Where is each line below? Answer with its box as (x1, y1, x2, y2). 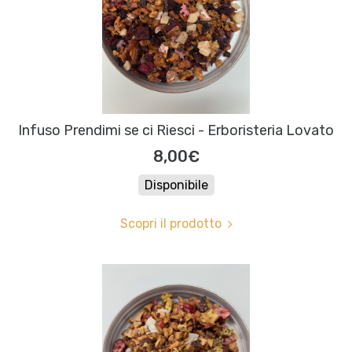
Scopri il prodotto (119, 216, 222, 232)
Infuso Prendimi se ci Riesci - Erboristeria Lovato (18, 122, 334, 140)
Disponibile (144, 178, 208, 193)
